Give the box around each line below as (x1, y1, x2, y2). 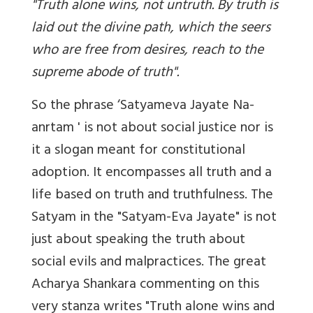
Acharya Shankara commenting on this (31, 272, 259, 299)
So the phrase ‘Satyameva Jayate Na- (31, 94, 254, 120)
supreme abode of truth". (31, 61, 179, 87)
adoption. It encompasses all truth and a (31, 161, 272, 187)
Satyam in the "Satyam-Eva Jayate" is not (31, 205, 277, 232)
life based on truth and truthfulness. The (31, 183, 273, 210)
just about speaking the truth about (31, 228, 245, 254)
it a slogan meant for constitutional (31, 138, 245, 165)
